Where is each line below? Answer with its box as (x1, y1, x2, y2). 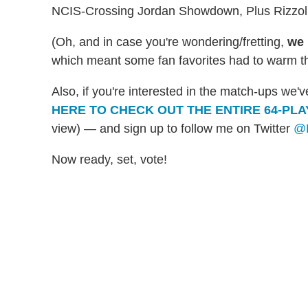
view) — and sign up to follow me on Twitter (52, 122, 294, 136)
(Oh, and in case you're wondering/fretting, (52, 35, 287, 49)
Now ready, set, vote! (52, 153, 167, 167)
